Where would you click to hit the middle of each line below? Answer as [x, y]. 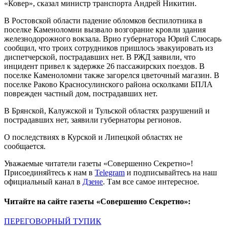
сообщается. [25, 146]
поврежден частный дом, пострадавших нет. [81, 93]
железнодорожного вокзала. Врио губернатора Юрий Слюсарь [113, 39]
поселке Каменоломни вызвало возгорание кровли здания [105, 29]
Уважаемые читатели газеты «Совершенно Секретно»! [99, 163]
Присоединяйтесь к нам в [49, 172]
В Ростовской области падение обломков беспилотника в [103, 20]
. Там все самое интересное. [151, 181]
